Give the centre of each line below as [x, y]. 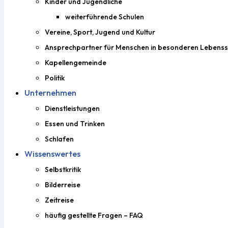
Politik [55, 78]
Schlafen [59, 139]
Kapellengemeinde [76, 63]
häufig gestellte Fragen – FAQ [94, 215]
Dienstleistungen [72, 108]
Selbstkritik [63, 169]
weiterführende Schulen [105, 17]
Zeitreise [59, 200]
